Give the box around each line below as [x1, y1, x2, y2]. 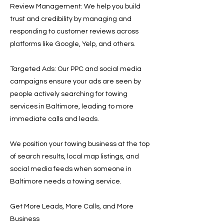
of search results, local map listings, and [10, 153, 139, 160]
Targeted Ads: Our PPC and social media [10, 65, 141, 72]
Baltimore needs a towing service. [10, 178, 121, 185]
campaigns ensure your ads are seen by [10, 78, 141, 85]
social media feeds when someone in [10, 165, 131, 172]
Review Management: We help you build [10, 3, 140, 10]
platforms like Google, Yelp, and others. [10, 40, 135, 47]
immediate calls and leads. [10, 115, 99, 122]
